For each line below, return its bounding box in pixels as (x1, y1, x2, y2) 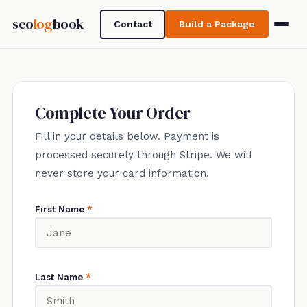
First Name (34, 204, 87, 214)
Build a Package (179, 19, 256, 29)
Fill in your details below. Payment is (34, 130, 219, 143)
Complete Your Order (34, 101, 191, 124)
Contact (113, 19, 152, 29)
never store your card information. (34, 167, 209, 180)
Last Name (34, 272, 86, 282)
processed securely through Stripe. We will (34, 149, 251, 161)
